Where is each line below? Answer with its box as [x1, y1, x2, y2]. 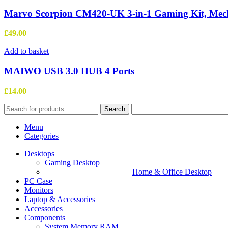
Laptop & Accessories [24, 194, 95, 204]
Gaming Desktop [45, 158, 100, 167]
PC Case [24, 176, 52, 185]
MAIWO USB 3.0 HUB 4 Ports [4, 66, 134, 77]
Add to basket [4, 47, 49, 56]
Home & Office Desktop [132, 167, 212, 176]
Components [24, 213, 65, 222]
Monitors [24, 185, 53, 194]
